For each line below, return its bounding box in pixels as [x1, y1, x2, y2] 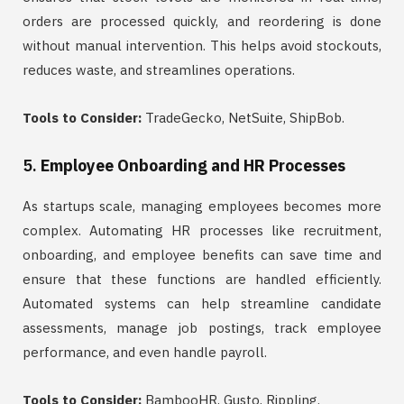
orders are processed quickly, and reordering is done [23, 12, 381, 30]
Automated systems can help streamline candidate [23, 294, 381, 312]
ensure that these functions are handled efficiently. [23, 270, 381, 288]
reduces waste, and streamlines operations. [23, 60, 295, 78]
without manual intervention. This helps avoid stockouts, [23, 36, 381, 54]
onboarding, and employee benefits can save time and [23, 245, 381, 263]
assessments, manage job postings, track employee [23, 318, 381, 336]
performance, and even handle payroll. [23, 343, 267, 361]
